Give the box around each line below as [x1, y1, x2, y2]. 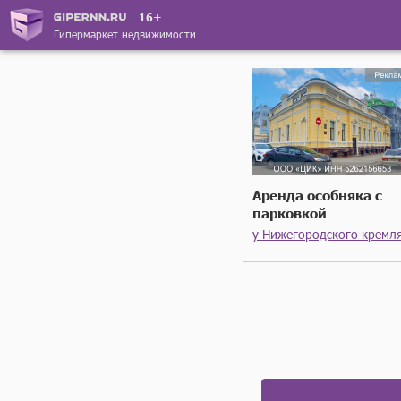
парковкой [252, 204, 327, 221]
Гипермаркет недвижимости [54, 26, 196, 41]
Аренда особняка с [252, 186, 382, 203]
